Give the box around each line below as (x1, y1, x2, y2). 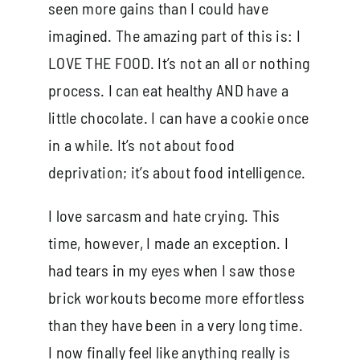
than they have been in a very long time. (47, 314, 307, 334)
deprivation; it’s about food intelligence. (47, 162, 306, 182)
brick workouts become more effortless (47, 287, 305, 307)
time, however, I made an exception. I (47, 232, 289, 252)
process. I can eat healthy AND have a (47, 80, 289, 100)
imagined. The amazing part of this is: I (47, 25, 301, 45)
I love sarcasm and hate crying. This (47, 205, 280, 225)
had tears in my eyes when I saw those (47, 260, 296, 280)
